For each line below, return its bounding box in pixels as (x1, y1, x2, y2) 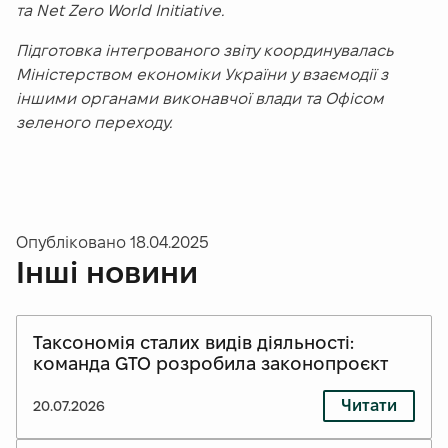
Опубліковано (16, 234, 130, 252)
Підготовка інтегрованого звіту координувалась (16, 42, 393, 60)
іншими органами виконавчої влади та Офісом (16, 90, 384, 108)
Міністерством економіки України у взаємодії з (16, 66, 388, 84)
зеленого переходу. (16, 114, 172, 132)
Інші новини (16, 256, 198, 290)
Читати (341, 397, 397, 415)
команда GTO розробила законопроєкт (33, 354, 388, 374)
